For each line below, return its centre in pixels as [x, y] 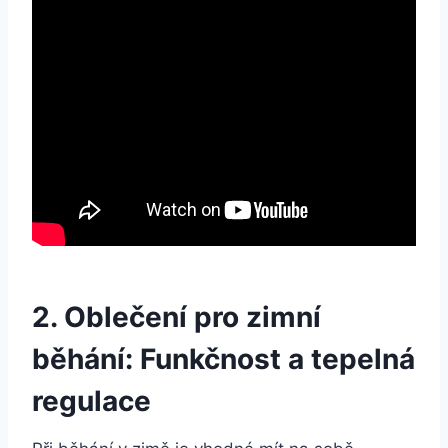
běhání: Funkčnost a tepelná [223, 358]
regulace [91, 400]
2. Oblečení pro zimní [176, 316]
